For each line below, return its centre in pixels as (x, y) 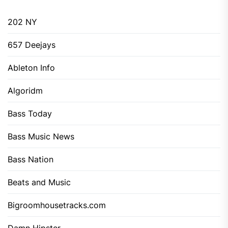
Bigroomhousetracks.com (57, 205)
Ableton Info (31, 68)
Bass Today (30, 113)
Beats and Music (39, 182)
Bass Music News (41, 136)
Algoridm (25, 91)
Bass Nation (31, 159)
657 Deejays (32, 45)
